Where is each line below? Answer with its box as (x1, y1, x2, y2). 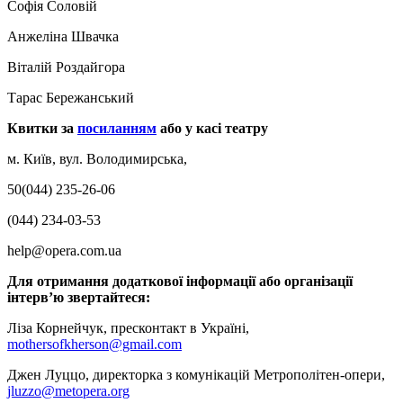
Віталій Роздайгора (7, 58, 125, 75)
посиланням (77, 120, 157, 136)
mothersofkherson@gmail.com (7, 336, 182, 352)
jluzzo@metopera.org (7, 382, 130, 399)
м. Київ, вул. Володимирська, (7, 150, 187, 166)
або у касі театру (157, 120, 272, 136)
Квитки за (7, 120, 77, 136)
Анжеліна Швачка (7, 28, 119, 44)
